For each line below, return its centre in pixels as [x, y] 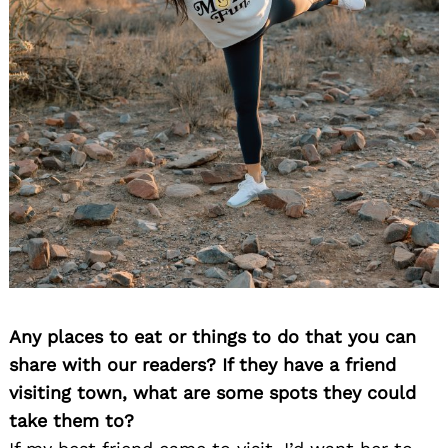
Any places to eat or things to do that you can [212, 336]
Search [69, 38]
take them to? [71, 420]
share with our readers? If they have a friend [202, 364]
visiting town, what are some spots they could [212, 392]
